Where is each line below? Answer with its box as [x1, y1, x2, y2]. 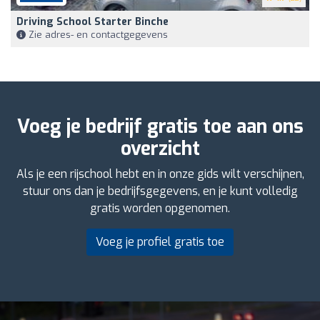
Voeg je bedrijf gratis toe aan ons [16, 114, 304, 140]
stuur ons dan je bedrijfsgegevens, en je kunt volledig [22, 184, 298, 199]
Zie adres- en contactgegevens [26, 29, 168, 41]
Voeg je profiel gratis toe [96, 234, 224, 250]
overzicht [120, 136, 200, 162]
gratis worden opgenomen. [90, 201, 230, 216]
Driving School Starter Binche [16, 15, 169, 29]
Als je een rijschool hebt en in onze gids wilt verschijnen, [16, 166, 304, 182]
